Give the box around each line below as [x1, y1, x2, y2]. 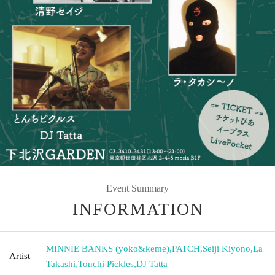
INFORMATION [72, 199, 204, 219]
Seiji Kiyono [203, 243, 250, 254]
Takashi [46, 258, 76, 269]
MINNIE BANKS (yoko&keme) [46, 243, 169, 254]
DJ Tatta [136, 258, 168, 269]
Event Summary [106, 182, 169, 193]
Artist [9, 250, 30, 261]
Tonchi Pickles [78, 258, 134, 269]
